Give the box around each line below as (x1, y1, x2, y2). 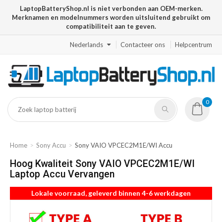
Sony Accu (36, 141, 66, 150)
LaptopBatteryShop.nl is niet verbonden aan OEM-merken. (19, 4, 203, 12)
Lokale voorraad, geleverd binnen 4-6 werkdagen (31, 189, 191, 198)
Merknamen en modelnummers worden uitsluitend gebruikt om (12, 13, 210, 21)
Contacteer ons (120, 41, 165, 49)
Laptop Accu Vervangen (10, 168, 114, 180)
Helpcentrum (175, 41, 212, 49)
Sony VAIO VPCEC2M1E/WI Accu (75, 141, 172, 150)
